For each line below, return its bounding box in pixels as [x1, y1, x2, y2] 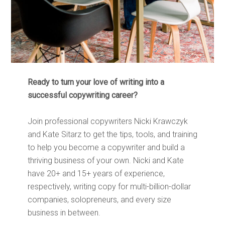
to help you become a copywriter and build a [27, 142, 185, 152]
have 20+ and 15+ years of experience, [27, 168, 165, 178]
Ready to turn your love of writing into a [27, 77, 164, 87]
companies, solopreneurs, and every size [27, 194, 171, 204]
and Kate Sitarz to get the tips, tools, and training [27, 129, 197, 139]
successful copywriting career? [27, 90, 138, 100]
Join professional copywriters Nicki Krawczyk [27, 116, 188, 126]
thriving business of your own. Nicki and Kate [27, 155, 184, 165]
